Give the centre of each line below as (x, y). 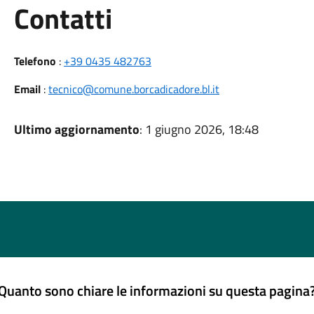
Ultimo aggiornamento (76, 129)
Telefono (35, 61)
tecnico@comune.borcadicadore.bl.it (134, 89)
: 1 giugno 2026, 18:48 (199, 129)
